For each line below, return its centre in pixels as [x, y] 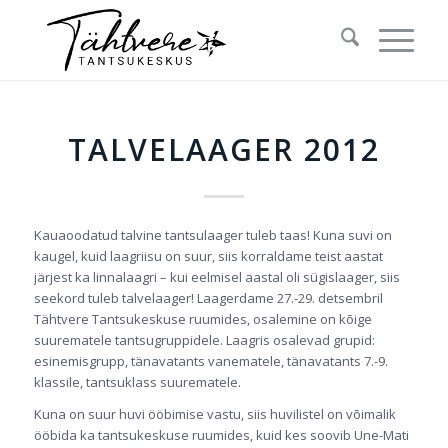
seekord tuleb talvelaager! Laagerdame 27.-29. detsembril [208, 298]
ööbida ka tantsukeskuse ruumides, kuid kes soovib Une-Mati [221, 435]
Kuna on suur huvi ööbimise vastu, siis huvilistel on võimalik [214, 414]
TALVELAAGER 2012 [223, 149]
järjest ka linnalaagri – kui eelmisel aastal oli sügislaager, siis [216, 277]
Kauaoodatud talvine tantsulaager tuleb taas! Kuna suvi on [212, 235]
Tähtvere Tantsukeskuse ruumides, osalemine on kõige [202, 319]
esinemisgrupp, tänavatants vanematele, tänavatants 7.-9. [210, 361]
